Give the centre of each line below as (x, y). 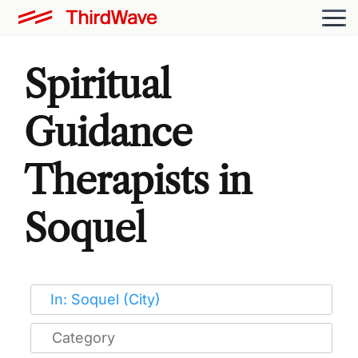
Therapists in (138, 180)
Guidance (108, 132)
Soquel (85, 228)
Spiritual (97, 84)
